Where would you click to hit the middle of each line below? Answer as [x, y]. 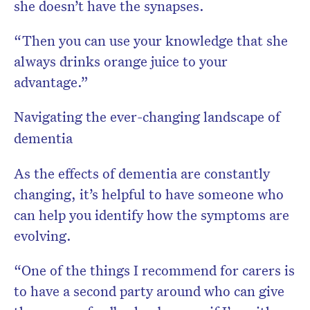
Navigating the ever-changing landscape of [147, 117]
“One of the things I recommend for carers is [154, 270]
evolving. [43, 236]
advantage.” [51, 82]
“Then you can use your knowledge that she [151, 40]
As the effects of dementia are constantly [142, 173]
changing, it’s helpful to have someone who [149, 194]
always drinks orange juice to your [121, 61]
